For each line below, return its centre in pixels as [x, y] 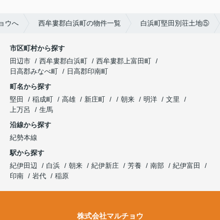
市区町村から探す [37, 48]
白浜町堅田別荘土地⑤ [175, 23]
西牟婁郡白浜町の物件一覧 [80, 23]
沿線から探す [30, 125]
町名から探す [30, 87]
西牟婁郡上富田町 [124, 61]
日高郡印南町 [87, 71]
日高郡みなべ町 [34, 71]
